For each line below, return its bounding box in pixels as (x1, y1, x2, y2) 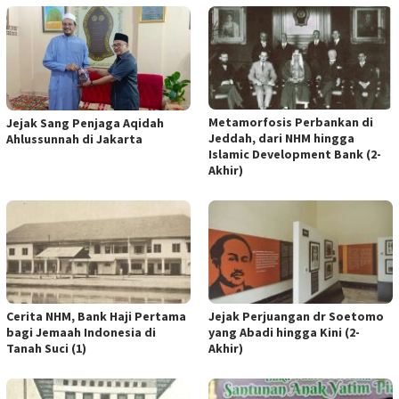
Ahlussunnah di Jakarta (6, 131, 142, 148)
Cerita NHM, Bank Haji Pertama (6, 307, 186, 324)
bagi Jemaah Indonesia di (6, 323, 156, 340)
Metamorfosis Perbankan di (208, 113, 373, 130)
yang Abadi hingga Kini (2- (208, 323, 360, 340)
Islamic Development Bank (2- (208, 145, 381, 162)
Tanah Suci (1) (6, 339, 86, 356)
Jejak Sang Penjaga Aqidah (6, 115, 164, 132)
